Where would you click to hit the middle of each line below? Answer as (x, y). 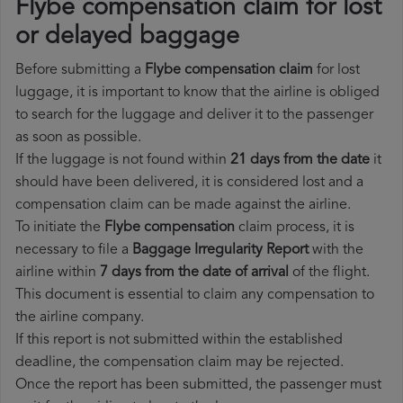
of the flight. (329, 273)
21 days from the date (300, 161)
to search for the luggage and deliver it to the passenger (194, 116)
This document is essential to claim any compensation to (195, 296)
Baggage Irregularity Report (220, 251)
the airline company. (80, 318)
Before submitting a (80, 71)
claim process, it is (295, 228)
